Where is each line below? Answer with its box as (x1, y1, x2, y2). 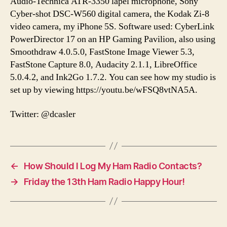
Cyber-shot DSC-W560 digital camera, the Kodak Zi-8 (10, 8, 209, 20)
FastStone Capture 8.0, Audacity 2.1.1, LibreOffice (10, 59, 197, 71)
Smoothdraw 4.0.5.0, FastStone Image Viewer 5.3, (10, 46, 195, 58)
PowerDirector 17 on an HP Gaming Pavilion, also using (10, 33, 215, 46)
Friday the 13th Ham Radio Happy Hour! (23, 176, 185, 187)
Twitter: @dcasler (10, 108, 75, 120)
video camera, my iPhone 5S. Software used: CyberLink (10, 21, 214, 33)
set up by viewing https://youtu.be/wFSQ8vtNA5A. (10, 84, 198, 96)
